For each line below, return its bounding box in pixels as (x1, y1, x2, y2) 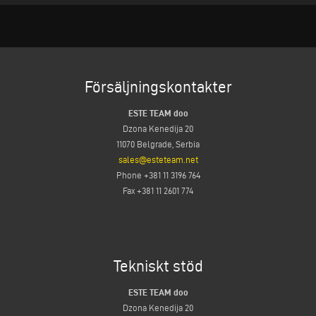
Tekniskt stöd (113, 257, 203, 274)
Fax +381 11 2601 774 (123, 186, 193, 195)
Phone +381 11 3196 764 (116, 170, 200, 180)
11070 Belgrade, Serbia (116, 139, 200, 149)
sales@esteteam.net (118, 154, 198, 164)
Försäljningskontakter (84, 78, 232, 95)
